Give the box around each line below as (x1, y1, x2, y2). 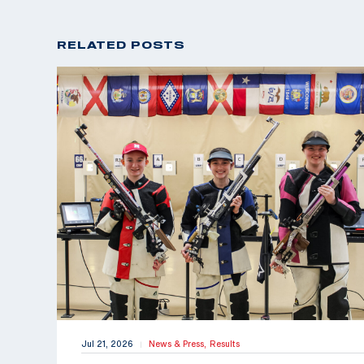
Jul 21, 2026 (81, 339, 133, 349)
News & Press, (149, 339, 210, 349)
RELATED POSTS (57, 37, 185, 51)
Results (210, 339, 240, 349)
